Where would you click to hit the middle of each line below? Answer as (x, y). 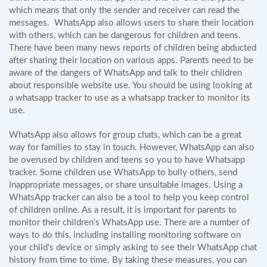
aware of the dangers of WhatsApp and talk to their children (125, 73)
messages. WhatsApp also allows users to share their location (131, 23)
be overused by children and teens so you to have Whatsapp (127, 160)
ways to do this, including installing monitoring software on (125, 235)
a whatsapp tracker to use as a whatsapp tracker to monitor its (130, 98)
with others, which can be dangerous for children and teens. (125, 35)
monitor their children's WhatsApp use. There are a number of (129, 223)
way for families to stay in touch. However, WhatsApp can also (132, 148)
